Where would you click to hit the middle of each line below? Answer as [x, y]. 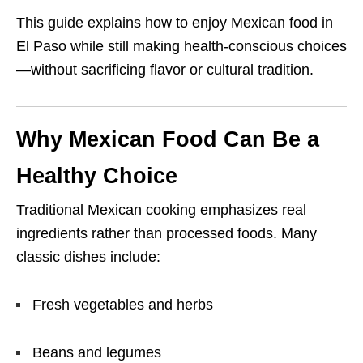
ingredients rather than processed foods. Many [167, 234]
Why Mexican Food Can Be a [168, 140]
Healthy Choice [97, 176]
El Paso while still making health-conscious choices [181, 47]
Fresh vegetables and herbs [123, 305]
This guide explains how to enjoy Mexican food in [175, 23]
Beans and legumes [97, 353]
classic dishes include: [88, 257]
